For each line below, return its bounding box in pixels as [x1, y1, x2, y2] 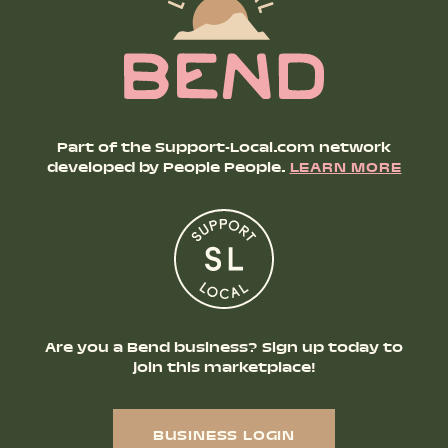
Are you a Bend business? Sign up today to [45, 338, 403, 359]
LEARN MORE [289, 158, 402, 179]
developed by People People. [46, 158, 290, 179]
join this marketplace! [132, 358, 316, 379]
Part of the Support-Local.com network [57, 138, 391, 159]
